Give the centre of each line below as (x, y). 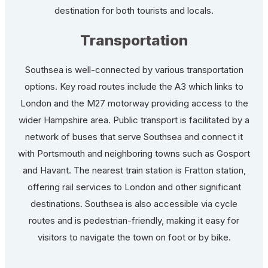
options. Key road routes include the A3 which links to (134, 86)
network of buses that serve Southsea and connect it (134, 136)
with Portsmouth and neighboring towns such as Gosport (134, 153)
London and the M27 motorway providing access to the (134, 103)
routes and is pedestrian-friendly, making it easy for (134, 220)
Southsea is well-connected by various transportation (134, 69)
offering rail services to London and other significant (134, 187)
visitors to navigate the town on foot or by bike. (134, 237)
